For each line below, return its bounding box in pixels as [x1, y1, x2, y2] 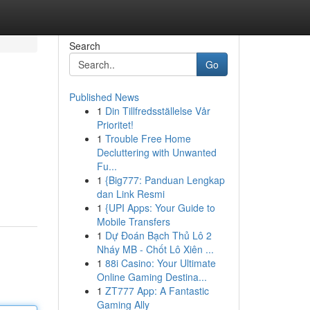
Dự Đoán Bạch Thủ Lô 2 [104, 228, 212, 242]
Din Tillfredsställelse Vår [104, 104, 210, 118]
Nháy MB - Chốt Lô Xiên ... [96, 242, 214, 256]
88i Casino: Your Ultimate [104, 256, 216, 270]
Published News [69, 90, 139, 104]
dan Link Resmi [96, 187, 165, 201]
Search [69, 39, 100, 53]
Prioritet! [96, 118, 134, 131]
